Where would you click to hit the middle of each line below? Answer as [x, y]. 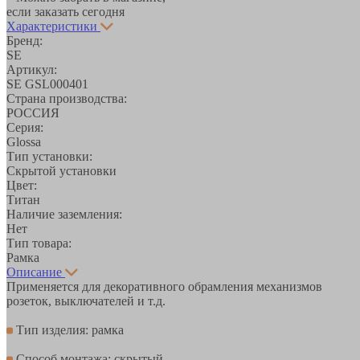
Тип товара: [39, 243]
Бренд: [25, 40]
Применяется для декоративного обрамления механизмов [164, 286]
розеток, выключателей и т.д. [86, 301]
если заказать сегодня [65, 11]
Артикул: [32, 69]
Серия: [25, 127]
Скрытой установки [61, 170]
